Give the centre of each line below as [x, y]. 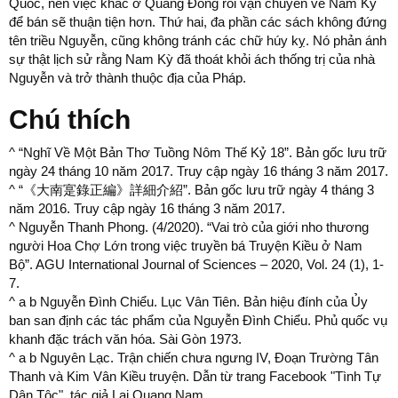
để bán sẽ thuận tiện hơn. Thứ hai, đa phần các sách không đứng [198, 22]
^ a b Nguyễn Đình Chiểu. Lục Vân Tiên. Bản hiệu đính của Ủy [188, 302]
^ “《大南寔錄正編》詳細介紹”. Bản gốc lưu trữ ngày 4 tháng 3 [191, 190]
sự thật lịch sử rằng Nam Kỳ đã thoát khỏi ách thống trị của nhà [192, 59]
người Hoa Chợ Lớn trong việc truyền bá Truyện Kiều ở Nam [186, 246]
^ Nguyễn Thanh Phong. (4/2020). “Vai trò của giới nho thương [189, 227]
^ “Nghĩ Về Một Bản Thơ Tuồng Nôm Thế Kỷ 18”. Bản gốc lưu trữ [198, 152]
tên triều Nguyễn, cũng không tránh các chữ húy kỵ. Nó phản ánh [198, 40]
